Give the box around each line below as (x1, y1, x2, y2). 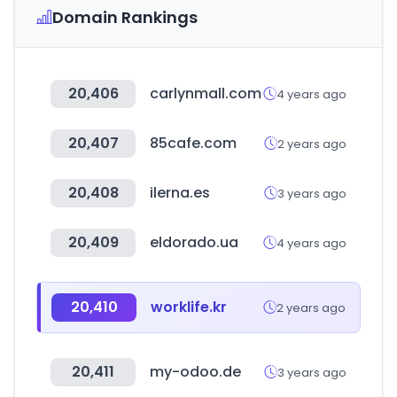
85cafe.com (150, 133, 237, 153)
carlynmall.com (150, 83, 261, 104)
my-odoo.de (150, 362, 241, 382)
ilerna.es (150, 183, 210, 203)
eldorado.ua (150, 232, 238, 253)
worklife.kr (151, 297, 227, 317)
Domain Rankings (52, 6, 198, 28)
